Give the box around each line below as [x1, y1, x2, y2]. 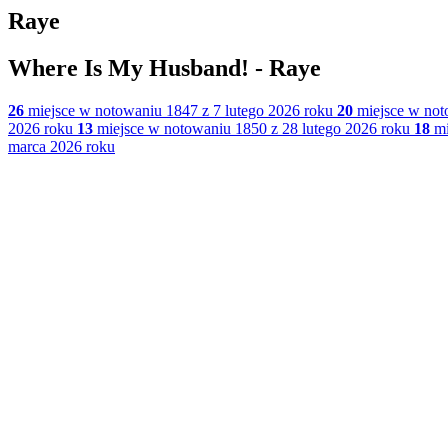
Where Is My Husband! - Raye [8, 54, 321, 81]
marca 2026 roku [8, 137, 115, 155]
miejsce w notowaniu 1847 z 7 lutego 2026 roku [24, 101, 333, 119]
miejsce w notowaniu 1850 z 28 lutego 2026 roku [93, 119, 410, 137]
